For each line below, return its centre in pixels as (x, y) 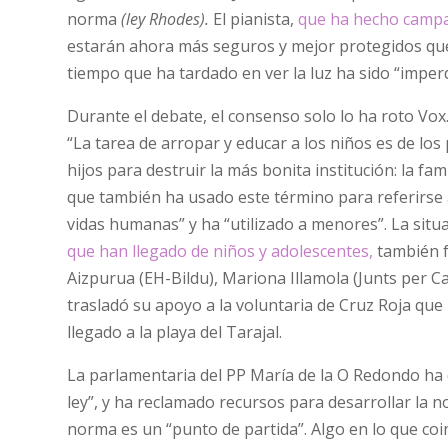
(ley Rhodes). (165, 18)
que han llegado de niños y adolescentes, (220, 250)
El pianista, (254, 18)
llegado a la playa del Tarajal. (175, 331)
